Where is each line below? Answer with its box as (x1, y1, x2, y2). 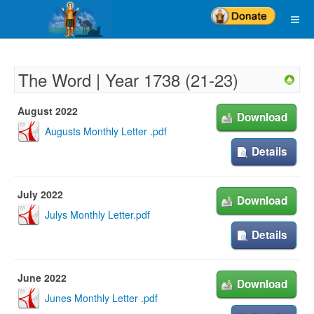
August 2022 (18, 104, 78, 118)
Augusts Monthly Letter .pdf (45, 124, 167, 138)
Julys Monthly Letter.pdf (45, 207, 150, 221)
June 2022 (18, 271, 67, 285)
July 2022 (18, 187, 63, 201)
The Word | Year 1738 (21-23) (18, 67, 238, 92)
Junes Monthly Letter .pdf (45, 291, 158, 305)
